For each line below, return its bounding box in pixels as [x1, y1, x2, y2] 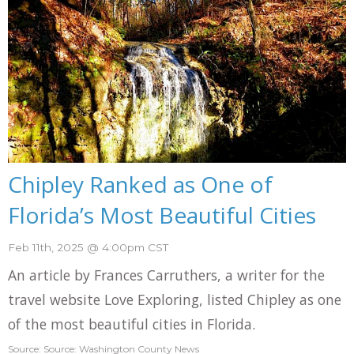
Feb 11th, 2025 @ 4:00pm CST [8, 241, 168, 254]
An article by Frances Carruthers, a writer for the [8, 265, 325, 284]
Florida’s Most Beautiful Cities [8, 200, 316, 231]
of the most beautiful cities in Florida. [8, 314, 255, 333]
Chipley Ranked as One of [8, 169, 273, 200]
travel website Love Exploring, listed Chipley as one [8, 289, 341, 309]
